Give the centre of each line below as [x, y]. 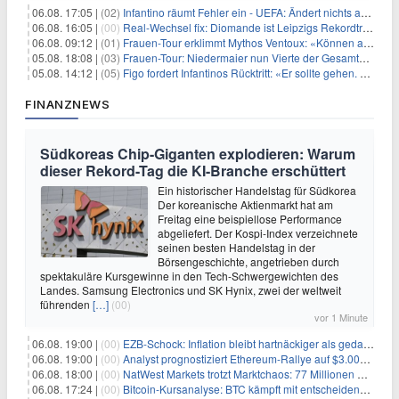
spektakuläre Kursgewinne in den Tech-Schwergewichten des [189, 276]
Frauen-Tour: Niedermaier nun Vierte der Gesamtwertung [241, 57]
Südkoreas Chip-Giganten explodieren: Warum [198, 154]
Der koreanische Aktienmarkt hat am [245, 204]
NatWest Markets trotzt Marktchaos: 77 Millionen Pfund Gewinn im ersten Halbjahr [240, 374]
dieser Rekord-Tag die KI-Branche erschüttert [193, 171]
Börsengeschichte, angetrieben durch [248, 261]
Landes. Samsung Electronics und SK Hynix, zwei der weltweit [191, 290]
